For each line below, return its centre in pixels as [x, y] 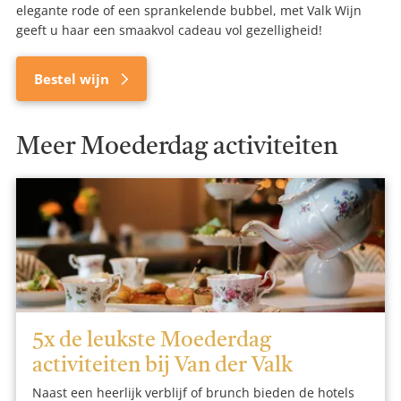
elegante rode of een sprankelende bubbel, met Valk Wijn [189, 11]
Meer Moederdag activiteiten [177, 148]
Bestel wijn [73, 79]
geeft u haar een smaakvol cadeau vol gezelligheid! [169, 30]
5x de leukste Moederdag [152, 341]
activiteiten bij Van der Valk [162, 367]
